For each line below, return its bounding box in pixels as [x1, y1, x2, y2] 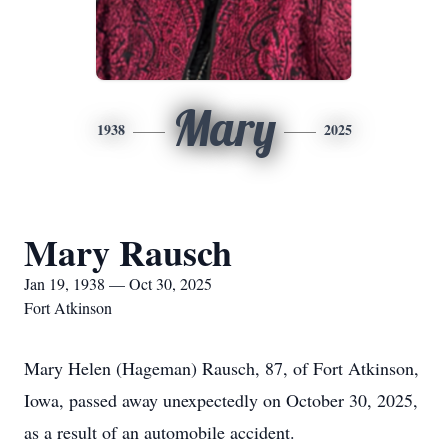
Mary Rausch [24, 226, 232, 278]
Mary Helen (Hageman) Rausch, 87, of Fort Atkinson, [24, 356, 419, 380]
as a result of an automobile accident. [24, 420, 295, 444]
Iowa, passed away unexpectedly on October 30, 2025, [24, 388, 418, 412]
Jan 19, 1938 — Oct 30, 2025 [24, 273, 212, 294]
